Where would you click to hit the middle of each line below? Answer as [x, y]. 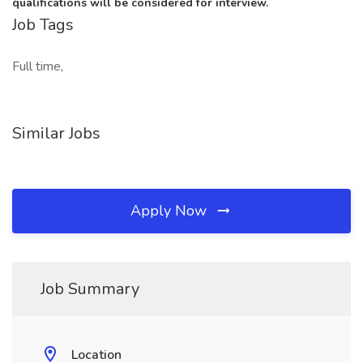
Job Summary [90, 289]
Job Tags [43, 25]
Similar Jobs [56, 133]
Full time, [38, 66]
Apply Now [171, 211]
